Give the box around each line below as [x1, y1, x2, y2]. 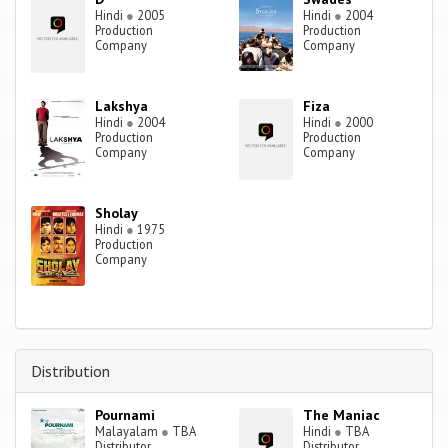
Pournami [95, 406, 156, 425]
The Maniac [303, 406, 381, 425]
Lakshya [95, 97, 149, 116]
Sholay [95, 204, 139, 223]
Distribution [31, 361, 110, 382]
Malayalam [95, 423, 162, 440]
